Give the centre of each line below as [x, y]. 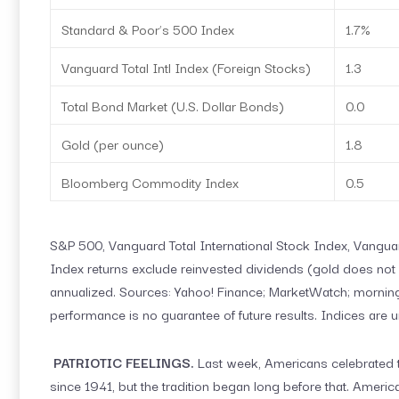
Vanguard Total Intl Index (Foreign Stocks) [186, 67]
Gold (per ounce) [113, 143]
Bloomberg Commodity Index [150, 182]
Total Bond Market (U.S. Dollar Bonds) [173, 105]
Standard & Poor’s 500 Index [148, 28]
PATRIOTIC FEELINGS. [124, 362]
